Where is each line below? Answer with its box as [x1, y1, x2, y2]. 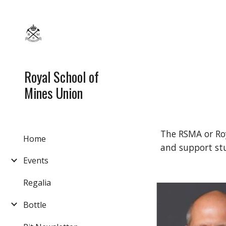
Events [23, 155, 48, 166]
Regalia [23, 177, 51, 189]
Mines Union [24, 83, 83, 103]
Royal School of [24, 67, 99, 87]
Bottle [23, 199, 46, 210]
